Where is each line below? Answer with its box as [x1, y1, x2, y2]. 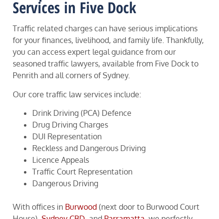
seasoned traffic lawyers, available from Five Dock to [13, 59, 198, 69]
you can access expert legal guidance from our [13, 47, 176, 57]
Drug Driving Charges [32, 119, 108, 130]
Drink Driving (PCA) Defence [32, 108, 131, 118]
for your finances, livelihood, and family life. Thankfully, [13, 35, 204, 45]
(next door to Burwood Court [97, 201, 199, 212]
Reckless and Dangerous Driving [32, 143, 146, 153]
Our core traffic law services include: [13, 89, 141, 99]
